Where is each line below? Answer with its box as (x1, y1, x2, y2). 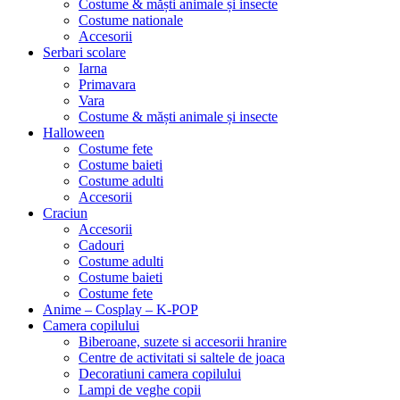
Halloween (43, 125, 104, 141)
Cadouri (79, 237, 124, 254)
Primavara (79, 77, 136, 93)
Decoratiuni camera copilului (79, 366, 241, 382)
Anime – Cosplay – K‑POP (43, 302, 198, 318)
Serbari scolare (43, 45, 126, 61)
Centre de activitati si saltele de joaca (79, 350, 285, 366)
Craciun (43, 205, 87, 221)
